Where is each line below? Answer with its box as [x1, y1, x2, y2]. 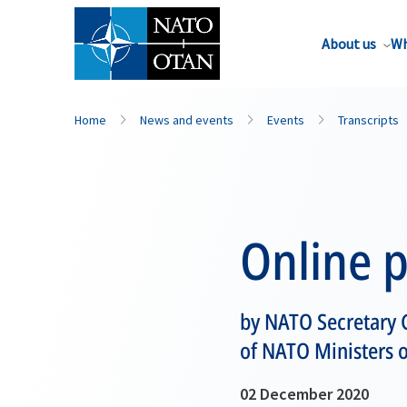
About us [322, 35, 376, 53]
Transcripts [338, 112, 399, 128]
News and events [140, 112, 233, 128]
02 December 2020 [240, 383, 369, 404]
